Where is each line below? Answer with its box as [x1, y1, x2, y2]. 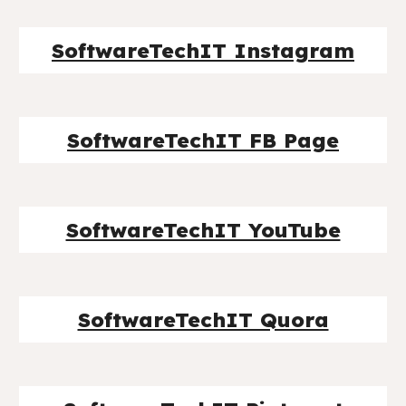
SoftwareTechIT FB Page [67, 127, 339, 153]
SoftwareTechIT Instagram [52, 37, 354, 63]
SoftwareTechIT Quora [77, 306, 329, 333]
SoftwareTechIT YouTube [65, 217, 341, 243]
